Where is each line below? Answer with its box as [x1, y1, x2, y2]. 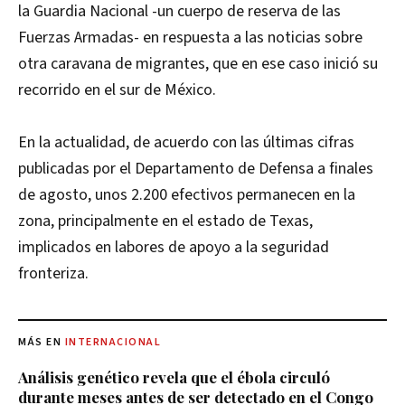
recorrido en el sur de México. [18, 79, 216, 102]
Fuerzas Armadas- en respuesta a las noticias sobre [18, 26, 363, 50]
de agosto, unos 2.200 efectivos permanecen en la [18, 184, 355, 207]
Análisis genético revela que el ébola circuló [18, 367, 330, 388]
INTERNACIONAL [64, 334, 161, 351]
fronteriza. [18, 262, 89, 286]
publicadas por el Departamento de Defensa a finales [18, 157, 373, 181]
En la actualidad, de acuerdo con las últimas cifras [18, 131, 354, 155]
